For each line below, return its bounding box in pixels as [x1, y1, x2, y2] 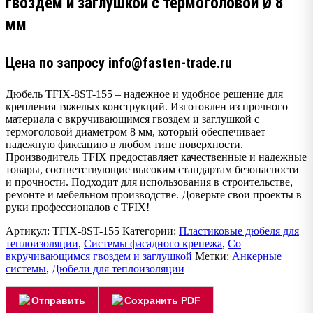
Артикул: [6, 224, 52, 237]
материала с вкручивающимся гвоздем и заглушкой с [6, 112, 259, 125]
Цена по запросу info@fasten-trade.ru [6, 54, 232, 71]
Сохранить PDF [124, 294, 201, 306]
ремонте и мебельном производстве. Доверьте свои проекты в [6, 188, 302, 201]
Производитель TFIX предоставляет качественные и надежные [6, 150, 307, 163]
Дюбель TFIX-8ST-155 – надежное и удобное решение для [6, 87, 283, 100]
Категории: [122, 224, 179, 237]
